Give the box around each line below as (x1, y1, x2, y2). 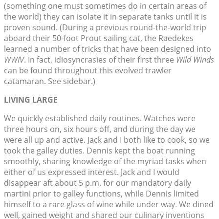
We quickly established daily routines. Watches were (4, 113, 196, 124)
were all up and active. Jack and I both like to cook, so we (4, 134, 210, 146)
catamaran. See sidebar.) (4, 76, 95, 87)
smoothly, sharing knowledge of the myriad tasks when (4, 156, 206, 167)
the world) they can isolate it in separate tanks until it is (4, 11, 207, 22)
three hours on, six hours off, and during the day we (4, 124, 196, 135)
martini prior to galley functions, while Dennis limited (4, 188, 199, 199)
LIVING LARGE (4, 94, 58, 106)
